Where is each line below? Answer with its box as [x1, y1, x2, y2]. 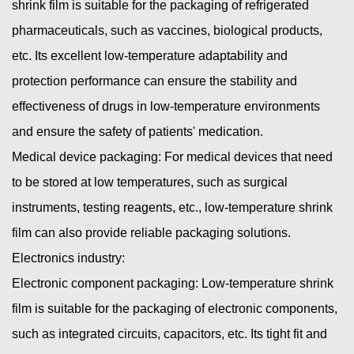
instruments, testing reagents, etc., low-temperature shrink [12, 200, 333, 214]
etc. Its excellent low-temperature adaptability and [12, 48, 288, 62]
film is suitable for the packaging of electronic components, [12, 301, 337, 315]
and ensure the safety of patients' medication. [12, 124, 263, 138]
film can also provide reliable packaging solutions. [12, 225, 291, 239]
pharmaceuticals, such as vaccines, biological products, [12, 23, 322, 37]
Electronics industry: [12, 250, 125, 265]
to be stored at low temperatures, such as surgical [12, 175, 288, 189]
